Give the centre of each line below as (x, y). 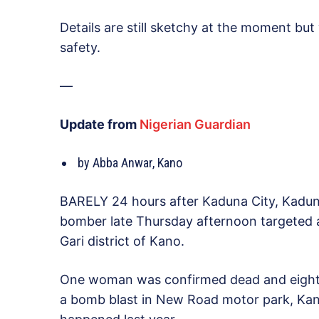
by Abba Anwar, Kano (129, 163)
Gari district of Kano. (122, 241)
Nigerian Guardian (195, 125)
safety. (80, 48)
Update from (100, 125)
